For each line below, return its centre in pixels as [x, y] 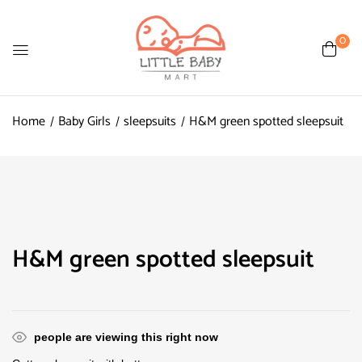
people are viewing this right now [126, 337]
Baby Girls [84, 122]
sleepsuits [150, 122]
